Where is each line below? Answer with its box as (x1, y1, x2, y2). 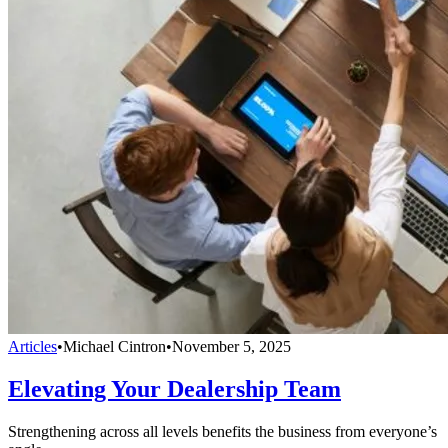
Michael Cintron (63, 337, 166, 355)
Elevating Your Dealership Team (8, 375, 341, 402)
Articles (8, 337, 57, 355)
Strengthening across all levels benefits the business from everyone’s (8, 422, 437, 440)
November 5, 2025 (172, 337, 291, 355)
